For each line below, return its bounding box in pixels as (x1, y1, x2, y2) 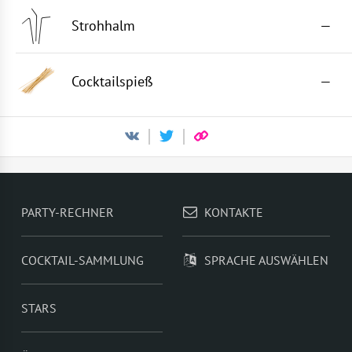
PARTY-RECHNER (21, 204, 115, 220)
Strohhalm (71, 16, 135, 35)
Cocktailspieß (71, 71, 153, 90)
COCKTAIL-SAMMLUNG (21, 252, 145, 268)
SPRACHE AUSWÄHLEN (203, 252, 328, 268)
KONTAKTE (203, 204, 263, 220)
